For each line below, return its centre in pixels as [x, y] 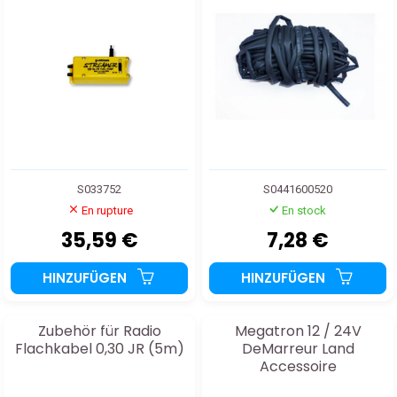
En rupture [107, 210]
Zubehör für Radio [99, 331]
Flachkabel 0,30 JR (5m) [99, 348]
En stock [304, 210]
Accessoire [298, 366]
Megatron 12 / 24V [298, 331]
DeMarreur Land [298, 348]
